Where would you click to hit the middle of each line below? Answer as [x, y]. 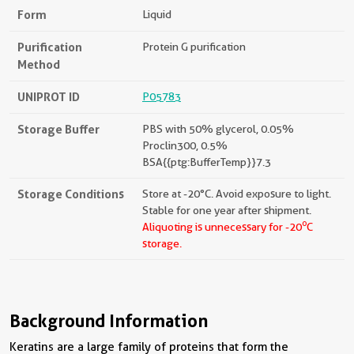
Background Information [109, 320]
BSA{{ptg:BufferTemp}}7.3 [207, 162]
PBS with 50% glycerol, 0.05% [218, 128]
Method [39, 64]
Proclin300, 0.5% [185, 145]
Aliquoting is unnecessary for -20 [222, 226]
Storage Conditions [71, 194]
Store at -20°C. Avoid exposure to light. [237, 193]
